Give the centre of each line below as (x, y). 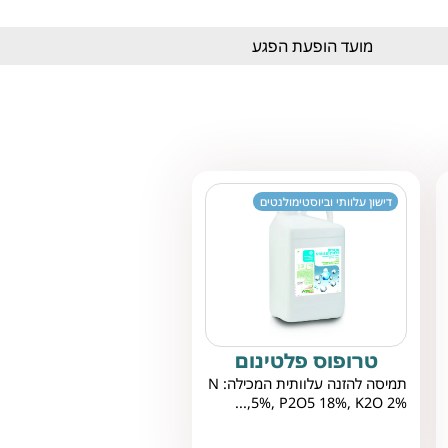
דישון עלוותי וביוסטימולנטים (325, 202)
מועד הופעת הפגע (312, 45)
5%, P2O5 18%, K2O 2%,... (329, 403)
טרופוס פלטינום (306, 361)
